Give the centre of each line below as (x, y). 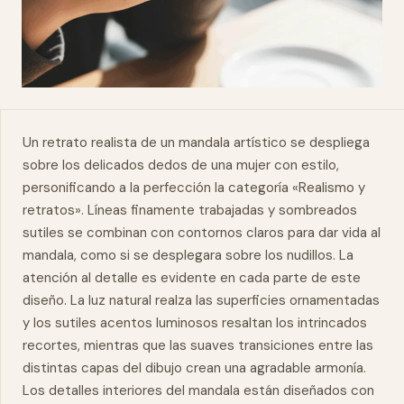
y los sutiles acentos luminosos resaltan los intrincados (195, 323)
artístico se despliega (300, 142)
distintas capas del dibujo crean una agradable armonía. (194, 368)
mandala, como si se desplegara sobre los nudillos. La (188, 255)
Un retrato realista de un (101, 142)
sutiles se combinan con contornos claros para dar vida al (202, 233)
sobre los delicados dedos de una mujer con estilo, (181, 165)
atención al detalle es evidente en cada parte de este (192, 278)
